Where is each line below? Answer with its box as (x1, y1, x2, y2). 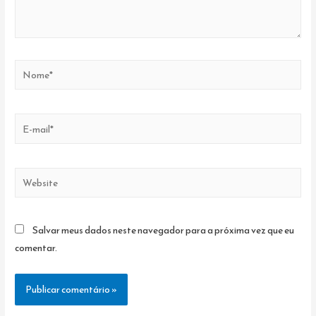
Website (14, 168, 50, 183)
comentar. (15, 241, 58, 255)
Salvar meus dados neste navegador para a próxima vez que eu (32, 223, 295, 238)
